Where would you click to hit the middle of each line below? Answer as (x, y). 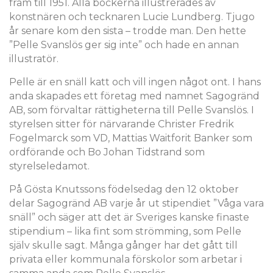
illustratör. (34, 59)
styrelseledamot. (49, 166)
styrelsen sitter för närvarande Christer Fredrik (122, 124)
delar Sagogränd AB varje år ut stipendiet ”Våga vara (136, 203)
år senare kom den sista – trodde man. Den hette (128, 31)
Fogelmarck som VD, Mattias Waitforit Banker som (131, 138)
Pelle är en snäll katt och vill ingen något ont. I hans (135, 82)
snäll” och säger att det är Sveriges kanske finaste (129, 217)
